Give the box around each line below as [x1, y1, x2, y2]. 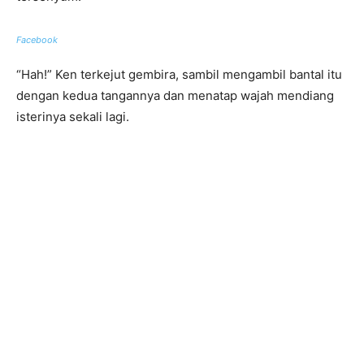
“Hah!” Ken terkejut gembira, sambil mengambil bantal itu [16, 67, 342, 83]
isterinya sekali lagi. [16, 109, 129, 125]
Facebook [16, 34, 58, 46]
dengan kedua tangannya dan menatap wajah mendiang [16, 88, 334, 104]
